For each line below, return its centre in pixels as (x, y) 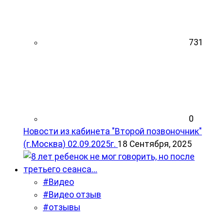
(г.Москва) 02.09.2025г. (70, 144)
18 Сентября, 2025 (155, 144)
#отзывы (62, 208)
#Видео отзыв (72, 195)
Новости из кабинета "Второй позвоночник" (113, 132)
